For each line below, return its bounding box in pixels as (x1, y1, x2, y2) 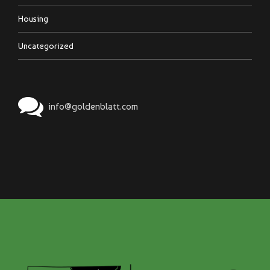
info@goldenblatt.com (48, 100, 139, 112)
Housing (18, 13, 48, 24)
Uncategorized (18, 41, 74, 51)
